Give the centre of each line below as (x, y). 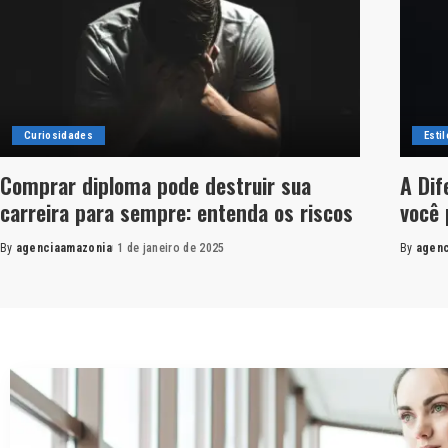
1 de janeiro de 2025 (170, 247)
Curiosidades (59, 135)
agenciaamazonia (63, 247)
